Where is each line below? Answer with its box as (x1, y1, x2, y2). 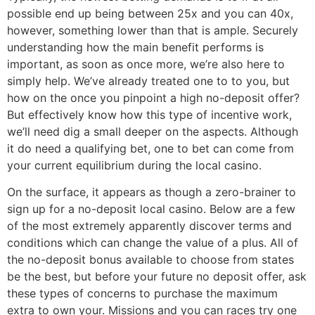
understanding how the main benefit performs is (7, 39, 264, 54)
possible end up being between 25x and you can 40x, (7, 6, 293, 20)
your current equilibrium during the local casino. (7, 157, 262, 172)
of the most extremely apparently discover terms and (7, 219, 292, 233)
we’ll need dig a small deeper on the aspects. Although (7, 124, 298, 139)
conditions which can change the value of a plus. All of (7, 236, 298, 250)
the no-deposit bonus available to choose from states (7, 252, 294, 267)
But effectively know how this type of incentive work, (7, 107, 292, 122)
